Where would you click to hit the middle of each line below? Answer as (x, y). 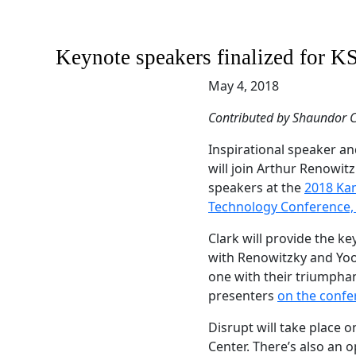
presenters (243, 296)
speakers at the (256, 188)
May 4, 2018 (244, 86)
